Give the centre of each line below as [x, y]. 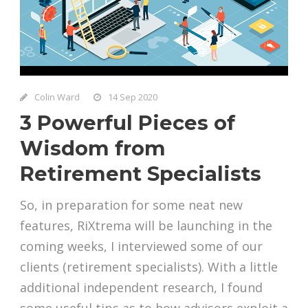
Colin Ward [57, 97]
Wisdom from [93, 148]
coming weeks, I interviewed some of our [141, 246]
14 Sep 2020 [133, 97]
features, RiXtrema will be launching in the [146, 226]
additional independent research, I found [141, 288]
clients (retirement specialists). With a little [149, 267]
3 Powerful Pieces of [128, 123]
